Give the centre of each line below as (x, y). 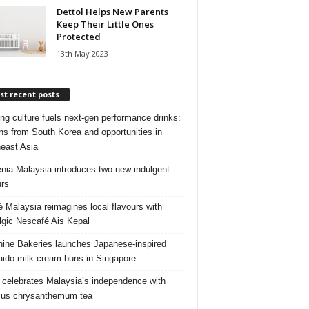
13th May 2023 (82, 53)
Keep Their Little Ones (105, 24)
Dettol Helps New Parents (112, 11)
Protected (78, 36)
